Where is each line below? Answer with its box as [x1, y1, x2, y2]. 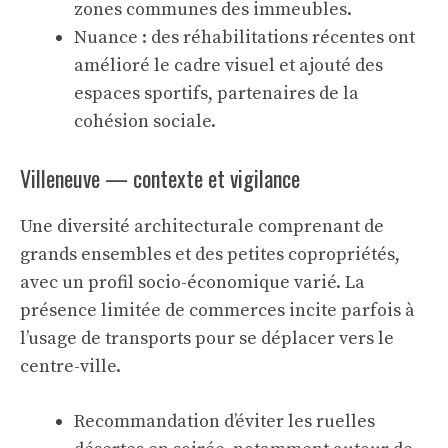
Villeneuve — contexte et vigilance [20, 162, 300, 194]
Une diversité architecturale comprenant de [20, 215, 384, 238]
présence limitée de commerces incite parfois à [20, 299, 415, 322]
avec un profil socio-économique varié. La [20, 271, 365, 294]
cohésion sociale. [74, 110, 216, 133]
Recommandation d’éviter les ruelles [74, 410, 375, 433]
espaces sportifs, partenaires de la [74, 82, 359, 105]
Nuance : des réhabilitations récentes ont [74, 26, 415, 49]
